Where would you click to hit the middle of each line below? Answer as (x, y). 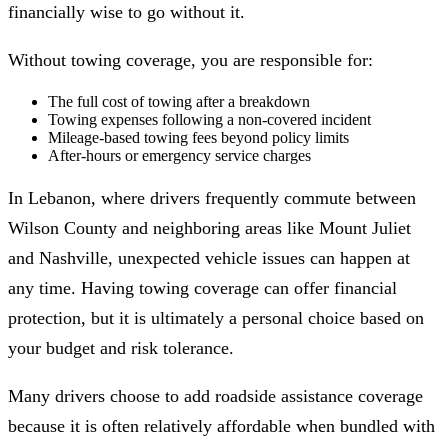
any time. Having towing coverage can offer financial (202, 288)
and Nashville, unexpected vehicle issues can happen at (209, 258)
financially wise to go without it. (126, 12)
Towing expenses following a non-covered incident (209, 120)
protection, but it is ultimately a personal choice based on (216, 318)
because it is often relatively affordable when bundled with (221, 426)
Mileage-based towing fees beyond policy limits (198, 138)
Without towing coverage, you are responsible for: (190, 60)
